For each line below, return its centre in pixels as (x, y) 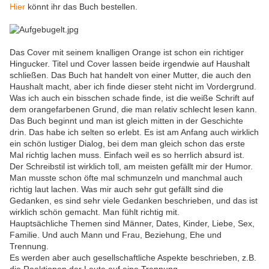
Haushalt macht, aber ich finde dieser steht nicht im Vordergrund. (133, 87)
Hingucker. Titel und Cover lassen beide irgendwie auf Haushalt (130, 64)
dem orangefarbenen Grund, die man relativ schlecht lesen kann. (133, 110)
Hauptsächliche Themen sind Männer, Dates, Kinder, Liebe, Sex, (132, 224)
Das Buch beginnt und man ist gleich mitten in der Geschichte (126, 121)
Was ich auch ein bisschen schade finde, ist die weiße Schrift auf (132, 98)
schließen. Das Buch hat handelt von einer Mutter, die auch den (130, 75)
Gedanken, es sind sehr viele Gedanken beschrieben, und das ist (134, 201)
